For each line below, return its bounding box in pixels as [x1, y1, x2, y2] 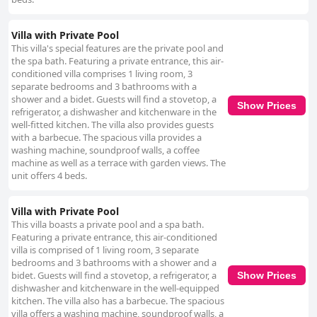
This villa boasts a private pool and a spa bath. [11, 218, 204, 231]
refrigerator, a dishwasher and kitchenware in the [11, 105, 217, 119]
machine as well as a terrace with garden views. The [11, 156, 226, 170]
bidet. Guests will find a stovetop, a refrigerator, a [11, 269, 217, 282]
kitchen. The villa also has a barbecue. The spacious [11, 294, 224, 308]
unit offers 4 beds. [11, 169, 87, 183]
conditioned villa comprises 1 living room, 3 [11, 67, 192, 81]
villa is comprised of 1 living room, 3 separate [11, 243, 199, 257]
